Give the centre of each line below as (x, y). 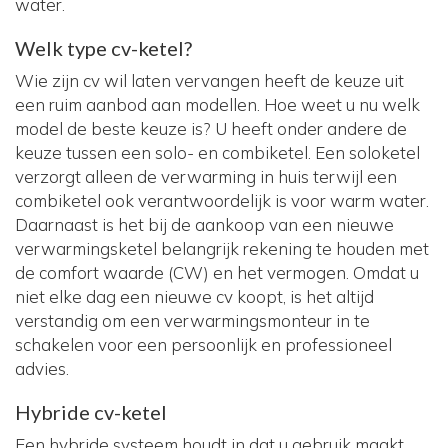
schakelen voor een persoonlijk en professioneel (203, 345)
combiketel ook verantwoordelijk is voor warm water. (222, 201)
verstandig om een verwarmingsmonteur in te (192, 321)
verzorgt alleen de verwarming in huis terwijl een (206, 177)
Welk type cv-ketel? (103, 48)
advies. (42, 369)
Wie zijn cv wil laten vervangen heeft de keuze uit (209, 81)
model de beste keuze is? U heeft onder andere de (211, 129)
